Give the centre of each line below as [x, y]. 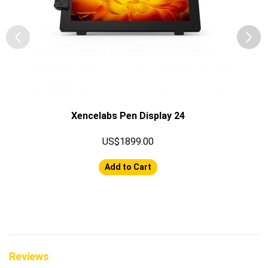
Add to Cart [128, 167]
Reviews [29, 257]
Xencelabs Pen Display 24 [128, 116]
